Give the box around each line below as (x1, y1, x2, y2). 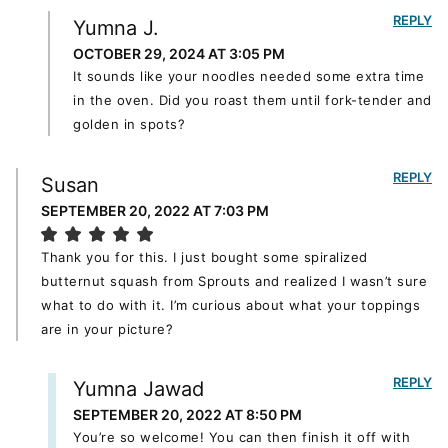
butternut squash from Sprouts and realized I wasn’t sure (41, 272, 427, 289)
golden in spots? (73, 116, 185, 133)
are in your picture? (41, 320, 173, 337)
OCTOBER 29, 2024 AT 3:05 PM (73, 45, 285, 63)
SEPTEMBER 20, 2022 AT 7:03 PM (41, 201, 269, 219)
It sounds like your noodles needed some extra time (73, 68, 424, 85)
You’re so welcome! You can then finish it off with (73, 429, 410, 446)
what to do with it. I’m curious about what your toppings (41, 296, 420, 313)
